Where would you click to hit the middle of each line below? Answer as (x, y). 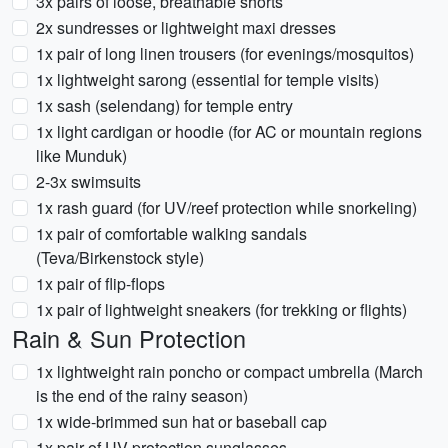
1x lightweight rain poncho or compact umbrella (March (229, 371)
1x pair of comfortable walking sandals (171, 233)
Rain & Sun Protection (129, 338)
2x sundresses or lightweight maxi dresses (186, 27)
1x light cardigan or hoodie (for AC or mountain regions (229, 131)
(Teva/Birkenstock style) (120, 257)
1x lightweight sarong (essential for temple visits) (207, 79)
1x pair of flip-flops (100, 283)
